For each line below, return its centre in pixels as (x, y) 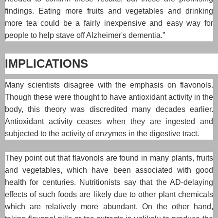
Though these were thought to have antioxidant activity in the (109, 97)
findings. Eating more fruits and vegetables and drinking (109, 11)
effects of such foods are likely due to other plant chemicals (109, 194)
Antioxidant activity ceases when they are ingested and (109, 121)
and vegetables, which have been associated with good (109, 170)
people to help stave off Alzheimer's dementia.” (85, 35)
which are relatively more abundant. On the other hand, (109, 206)
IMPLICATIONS (46, 63)
